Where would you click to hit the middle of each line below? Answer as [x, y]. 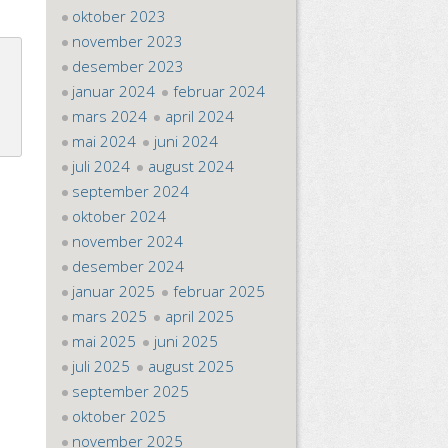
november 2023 [128, 41]
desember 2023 [128, 66]
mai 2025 [104, 341]
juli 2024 [101, 166]
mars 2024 [110, 116]
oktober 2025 [119, 416]
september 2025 [131, 391]
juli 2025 [101, 366]
